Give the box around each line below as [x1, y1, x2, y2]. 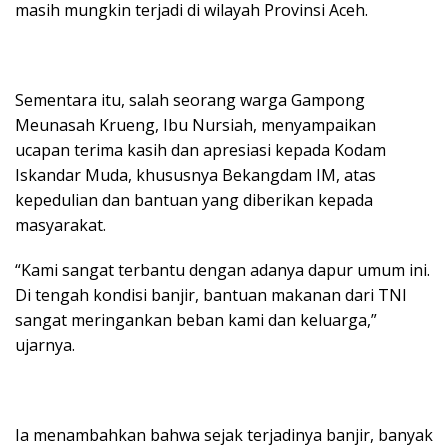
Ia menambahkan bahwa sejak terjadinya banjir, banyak [15, 423, 433, 446]
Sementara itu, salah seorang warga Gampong [15, 88, 365, 111]
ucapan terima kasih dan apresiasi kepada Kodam [15, 138, 386, 161]
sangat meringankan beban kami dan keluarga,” [15, 308, 377, 331]
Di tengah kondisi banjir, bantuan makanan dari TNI [15, 283, 407, 306]
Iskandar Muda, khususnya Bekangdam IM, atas [15, 163, 376, 186]
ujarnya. [15, 333, 75, 356]
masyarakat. [15, 213, 106, 236]
